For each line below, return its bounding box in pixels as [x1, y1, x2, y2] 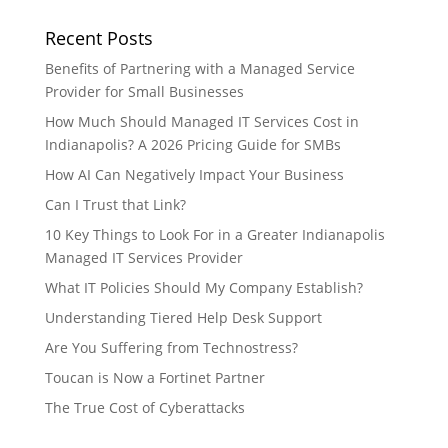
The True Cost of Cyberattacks [44, 398, 245, 417]
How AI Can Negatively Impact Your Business [44, 165, 344, 184]
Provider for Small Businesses [44, 82, 244, 101]
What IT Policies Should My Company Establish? [44, 278, 363, 297]
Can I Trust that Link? [44, 195, 186, 214]
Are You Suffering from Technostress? [44, 338, 298, 357]
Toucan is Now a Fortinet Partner [44, 368, 265, 387]
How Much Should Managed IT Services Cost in [44, 112, 359, 131]
